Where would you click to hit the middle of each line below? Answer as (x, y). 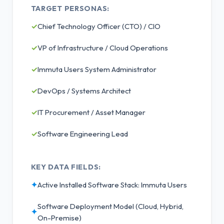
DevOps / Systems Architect (84, 90)
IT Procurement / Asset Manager (91, 112)
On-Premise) (59, 217)
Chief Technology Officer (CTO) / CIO (99, 26)
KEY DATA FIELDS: (66, 167)
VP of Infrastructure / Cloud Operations (102, 47)
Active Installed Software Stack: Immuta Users (112, 184)
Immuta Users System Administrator (97, 69)
